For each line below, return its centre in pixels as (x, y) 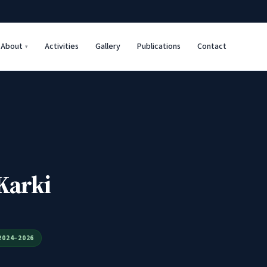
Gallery (108, 46)
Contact (212, 46)
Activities (62, 46)
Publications (159, 46)
